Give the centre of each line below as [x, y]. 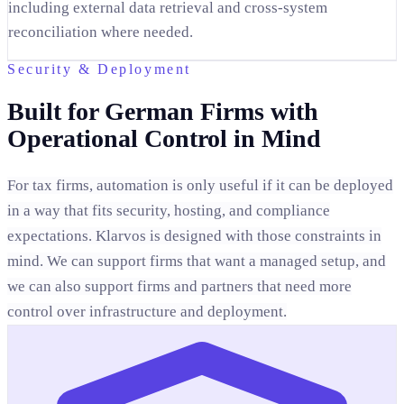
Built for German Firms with [163, 112]
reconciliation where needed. [101, 32]
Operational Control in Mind [164, 139]
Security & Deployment [99, 69]
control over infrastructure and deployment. [147, 312]
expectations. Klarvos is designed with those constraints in [194, 236]
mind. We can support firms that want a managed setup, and [197, 262]
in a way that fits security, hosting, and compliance [169, 211]
